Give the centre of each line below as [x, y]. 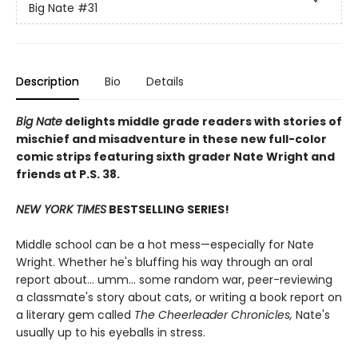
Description [48, 82]
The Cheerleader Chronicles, [213, 315]
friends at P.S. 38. [68, 174]
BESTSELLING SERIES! [168, 209]
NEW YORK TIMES [61, 209]
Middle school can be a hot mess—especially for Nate [165, 245]
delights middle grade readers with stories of [202, 121]
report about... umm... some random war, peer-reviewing [174, 280]
